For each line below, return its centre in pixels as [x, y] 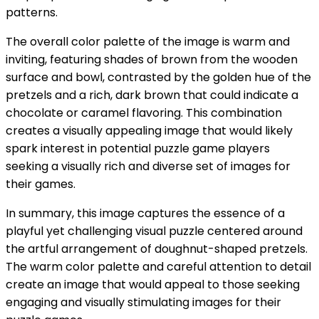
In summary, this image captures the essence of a [145, 213]
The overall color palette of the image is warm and [148, 41]
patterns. [32, 12]
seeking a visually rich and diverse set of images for [148, 166]
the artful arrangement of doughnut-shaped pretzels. [157, 249]
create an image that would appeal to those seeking [153, 284]
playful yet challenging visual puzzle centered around [154, 231]
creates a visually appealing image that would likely [149, 130]
